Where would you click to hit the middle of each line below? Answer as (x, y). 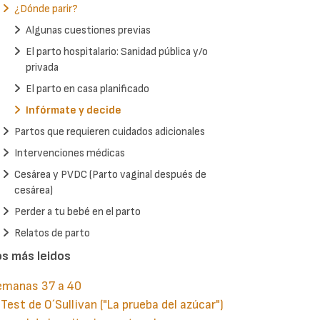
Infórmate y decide (74, 111)
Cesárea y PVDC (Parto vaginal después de (110, 175)
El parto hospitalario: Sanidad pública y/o (117, 52)
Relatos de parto (52, 234)
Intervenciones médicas (70, 154)
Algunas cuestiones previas (88, 31)
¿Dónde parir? (46, 9)
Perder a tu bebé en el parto (77, 212)
